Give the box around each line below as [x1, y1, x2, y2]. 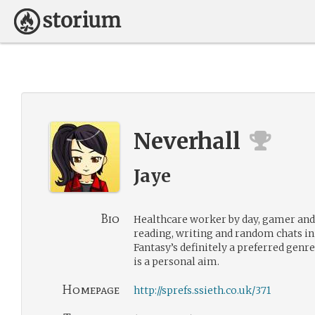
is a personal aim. [134, 255, 219, 268]
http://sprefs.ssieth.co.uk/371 [134, 284, 271, 297]
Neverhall [134, 127, 240, 155]
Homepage [62, 282, 120, 297]
